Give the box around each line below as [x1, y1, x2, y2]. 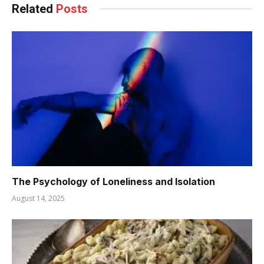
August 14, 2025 [12, 193, 65, 204]
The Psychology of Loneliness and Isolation [12, 176, 215, 188]
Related [12, 1, 56, 16]
